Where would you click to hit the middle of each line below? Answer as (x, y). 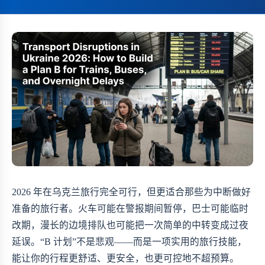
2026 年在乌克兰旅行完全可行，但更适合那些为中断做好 (131, 192)
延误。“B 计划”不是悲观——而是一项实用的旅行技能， (129, 242)
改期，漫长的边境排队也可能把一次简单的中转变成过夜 (130, 225)
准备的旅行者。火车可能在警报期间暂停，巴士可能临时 (130, 209)
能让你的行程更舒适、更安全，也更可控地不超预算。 (125, 258)
